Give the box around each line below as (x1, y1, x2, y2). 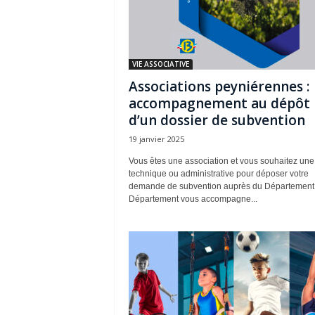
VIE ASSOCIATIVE (131, 59, 189, 69)
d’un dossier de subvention (128, 111, 305, 129)
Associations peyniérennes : (128, 77, 309, 96)
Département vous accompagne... (128, 194, 257, 204)
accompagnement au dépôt (128, 94, 310, 112)
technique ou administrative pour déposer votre (128, 169, 309, 179)
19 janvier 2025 (128, 134, 184, 144)
